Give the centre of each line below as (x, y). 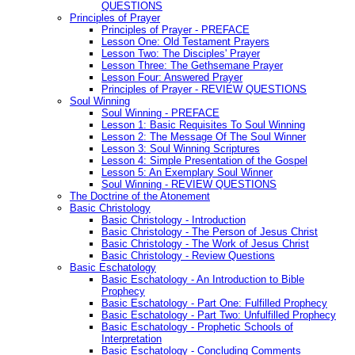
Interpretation (132, 338)
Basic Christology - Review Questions (188, 255)
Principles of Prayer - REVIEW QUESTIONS (204, 89)
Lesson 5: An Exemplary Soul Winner (187, 172)
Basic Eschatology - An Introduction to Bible (203, 279)
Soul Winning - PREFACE (160, 113)
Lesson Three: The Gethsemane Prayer (192, 65)
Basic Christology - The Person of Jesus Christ (210, 231)
